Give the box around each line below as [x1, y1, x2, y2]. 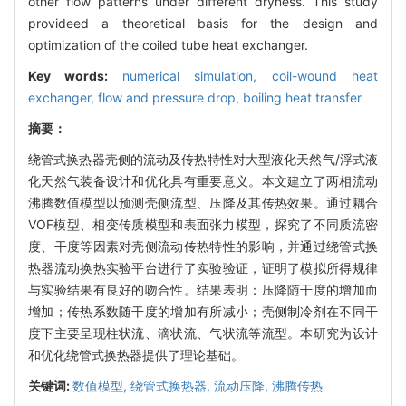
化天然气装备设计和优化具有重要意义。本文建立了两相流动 [28, 172, 378, 188]
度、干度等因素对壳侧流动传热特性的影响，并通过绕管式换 [28, 237, 378, 254]
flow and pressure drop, [98, 89, 243, 105]
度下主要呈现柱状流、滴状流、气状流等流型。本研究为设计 [28, 324, 378, 341]
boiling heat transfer [243, 89, 362, 105]
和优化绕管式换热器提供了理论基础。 [28, 346, 244, 362]
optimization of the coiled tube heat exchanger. [28, 36, 308, 53]
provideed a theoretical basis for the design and [28, 14, 378, 31]
